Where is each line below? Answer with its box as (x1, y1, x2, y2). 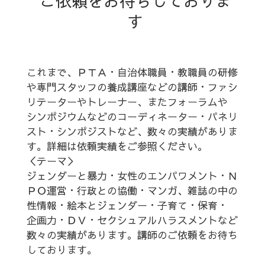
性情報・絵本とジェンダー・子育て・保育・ (26, 198, 231, 212)
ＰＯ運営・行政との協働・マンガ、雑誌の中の (26, 183, 238, 198)
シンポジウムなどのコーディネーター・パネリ (26, 109, 238, 124)
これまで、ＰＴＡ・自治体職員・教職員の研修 (26, 65, 238, 79)
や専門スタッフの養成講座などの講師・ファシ (26, 80, 238, 94)
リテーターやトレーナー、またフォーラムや (26, 95, 231, 109)
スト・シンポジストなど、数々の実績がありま (26, 124, 238, 138)
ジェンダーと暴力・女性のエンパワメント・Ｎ (26, 169, 238, 183)
